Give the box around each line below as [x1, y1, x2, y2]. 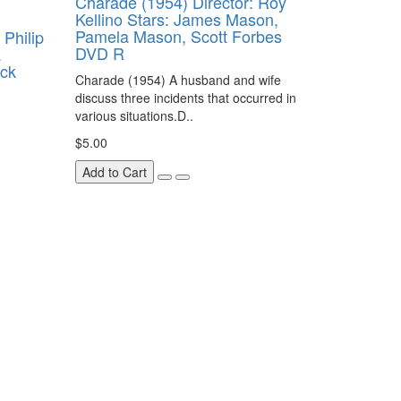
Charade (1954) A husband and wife [74, 71, 281, 89]
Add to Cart [81, 163, 147, 181]
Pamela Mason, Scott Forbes [74, 24, 282, 47]
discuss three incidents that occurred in [74, 89, 296, 107]
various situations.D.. [74, 107, 193, 124]
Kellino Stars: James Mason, [74, 7, 278, 30]
